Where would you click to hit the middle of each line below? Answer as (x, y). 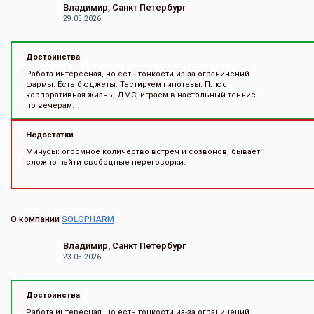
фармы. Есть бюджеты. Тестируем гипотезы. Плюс (127, 84)
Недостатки (50, 135)
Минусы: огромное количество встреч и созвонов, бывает (143, 152)
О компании (36, 219)
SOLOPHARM (88, 219)
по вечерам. (50, 105)
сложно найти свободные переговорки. (106, 162)
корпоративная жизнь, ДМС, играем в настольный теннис (141, 95)
